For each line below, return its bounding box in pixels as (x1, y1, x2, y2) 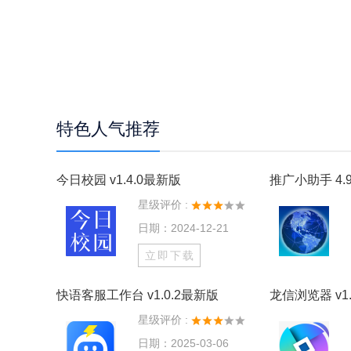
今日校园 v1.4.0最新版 (56, 173, 181, 186)
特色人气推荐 (56, 119, 160, 139)
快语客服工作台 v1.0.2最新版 (56, 288, 219, 302)
